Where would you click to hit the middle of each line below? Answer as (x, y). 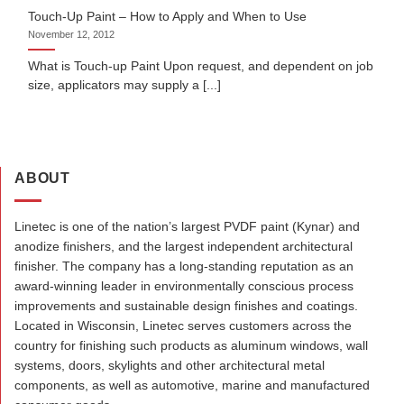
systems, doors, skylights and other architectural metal (170, 365)
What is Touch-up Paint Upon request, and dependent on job (201, 66)
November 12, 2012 (72, 34)
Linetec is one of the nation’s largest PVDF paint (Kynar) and (187, 226)
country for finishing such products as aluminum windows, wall (191, 345)
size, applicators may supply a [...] (125, 85)
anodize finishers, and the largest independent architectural (184, 246)
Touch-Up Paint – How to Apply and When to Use (168, 17)
